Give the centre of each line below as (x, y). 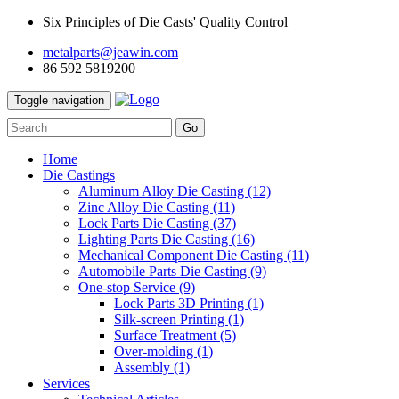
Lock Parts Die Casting (146, 223)
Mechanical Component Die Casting (183, 255)
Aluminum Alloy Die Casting (163, 191)
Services (66, 383)
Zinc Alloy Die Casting (146, 207)
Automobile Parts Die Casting (164, 271)
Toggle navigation (59, 100)
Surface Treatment (167, 335)
